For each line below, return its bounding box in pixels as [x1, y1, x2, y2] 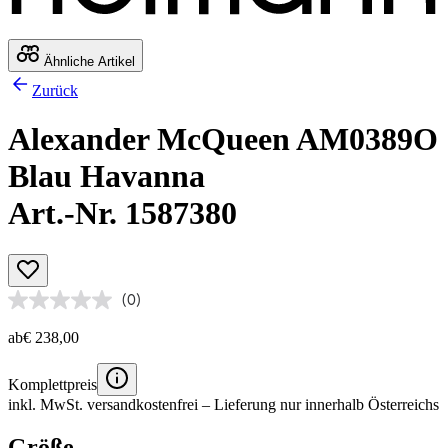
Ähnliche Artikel [40, 53, 135, 69]
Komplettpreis [8, 375, 97, 393]
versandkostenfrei [87, 395, 198, 413]
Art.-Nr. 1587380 [8, 195, 237, 232]
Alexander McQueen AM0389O [8, 121, 438, 158]
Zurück [32, 81, 78, 99]
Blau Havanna [8, 158, 205, 195]
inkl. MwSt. [8, 395, 87, 413]
